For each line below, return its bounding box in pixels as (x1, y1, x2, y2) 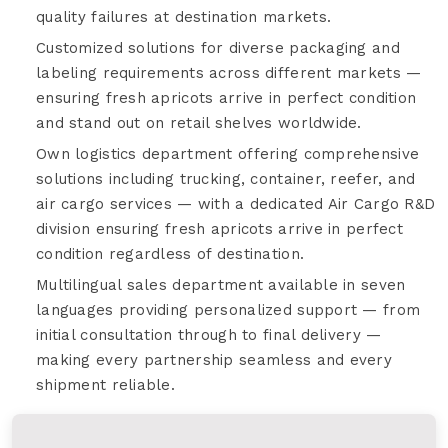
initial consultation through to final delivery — (36, 325, 382, 344)
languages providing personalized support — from (36, 300, 421, 319)
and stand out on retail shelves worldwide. (36, 113, 362, 132)
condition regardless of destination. (36, 244, 305, 263)
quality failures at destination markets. (36, 7, 332, 26)
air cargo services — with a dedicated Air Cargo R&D (36, 194, 436, 213)
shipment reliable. (36, 375, 176, 394)
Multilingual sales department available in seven (36, 275, 406, 294)
